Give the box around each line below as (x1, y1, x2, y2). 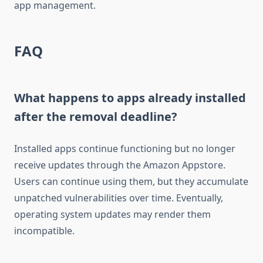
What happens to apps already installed (14, 90, 246, 106)
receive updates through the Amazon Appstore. (14, 159, 225, 172)
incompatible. (14, 224, 75, 238)
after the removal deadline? (14, 109, 177, 125)
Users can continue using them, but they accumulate (14, 175, 248, 188)
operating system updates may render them (14, 208, 211, 221)
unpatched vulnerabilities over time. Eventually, (14, 191, 223, 205)
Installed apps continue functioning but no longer (14, 142, 235, 156)
